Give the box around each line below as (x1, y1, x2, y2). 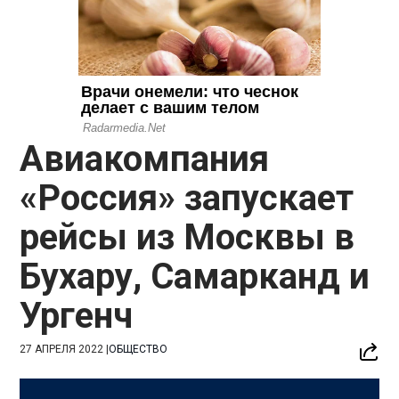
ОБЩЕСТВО (109, 342, 168, 355)
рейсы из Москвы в (20, 216, 355, 258)
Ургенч (20, 294, 134, 337)
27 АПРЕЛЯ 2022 (20, 342, 104, 355)
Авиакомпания (20, 137, 270, 180)
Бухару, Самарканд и (20, 255, 370, 297)
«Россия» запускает (20, 176, 354, 219)
